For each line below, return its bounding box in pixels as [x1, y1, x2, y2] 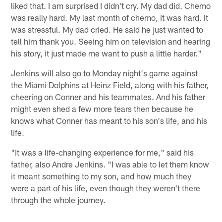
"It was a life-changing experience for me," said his [11, 147, 194, 157]
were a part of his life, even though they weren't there [11, 182, 201, 193]
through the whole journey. [11, 194, 106, 205]
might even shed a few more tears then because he [11, 103, 194, 113]
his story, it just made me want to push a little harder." [11, 48, 202, 58]
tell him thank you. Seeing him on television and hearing [11, 36, 211, 46]
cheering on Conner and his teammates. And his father [11, 91, 206, 102]
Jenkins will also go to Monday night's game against [11, 67, 198, 78]
